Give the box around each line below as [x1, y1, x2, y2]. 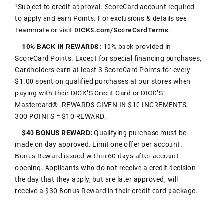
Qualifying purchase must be [94, 128, 186, 137]
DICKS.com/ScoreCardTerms [74, 26, 168, 34]
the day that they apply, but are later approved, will [15, 175, 178, 183]
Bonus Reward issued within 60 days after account [15, 152, 179, 160]
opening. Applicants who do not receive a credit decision [15, 163, 196, 171]
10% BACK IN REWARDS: [15, 42, 101, 50]
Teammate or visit [15, 26, 74, 34]
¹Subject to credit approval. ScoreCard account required [15, 2, 195, 11]
